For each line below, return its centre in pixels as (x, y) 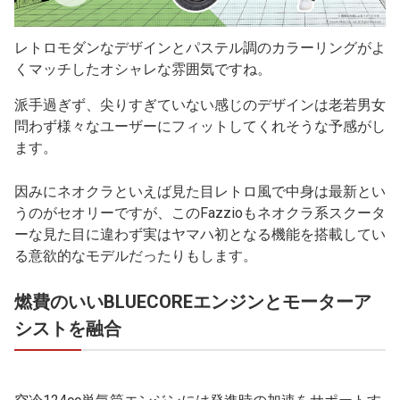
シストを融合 (68, 328)
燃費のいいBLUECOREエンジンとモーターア (193, 301)
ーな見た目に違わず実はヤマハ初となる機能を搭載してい (200, 234)
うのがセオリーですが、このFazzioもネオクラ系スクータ (200, 212)
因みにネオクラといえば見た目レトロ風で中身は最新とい (200, 191)
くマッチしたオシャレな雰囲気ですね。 (143, 69)
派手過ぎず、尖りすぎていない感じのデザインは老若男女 (200, 104)
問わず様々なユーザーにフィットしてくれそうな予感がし (200, 126)
